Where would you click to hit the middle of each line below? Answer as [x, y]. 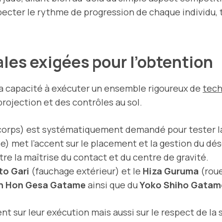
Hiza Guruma [171, 171]
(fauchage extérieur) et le [86, 171]
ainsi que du [113, 185]
